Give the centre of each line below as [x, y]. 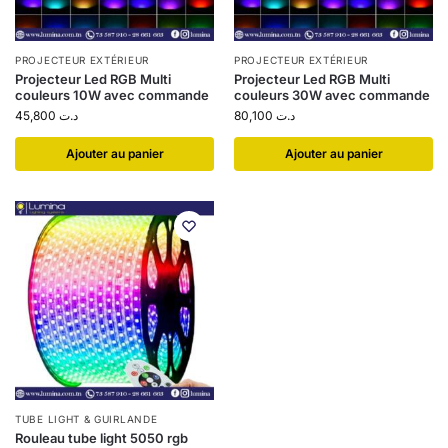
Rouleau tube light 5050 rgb [101, 438]
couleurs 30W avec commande [332, 95]
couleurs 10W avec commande [112, 95]
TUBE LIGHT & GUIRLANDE [86, 419]
